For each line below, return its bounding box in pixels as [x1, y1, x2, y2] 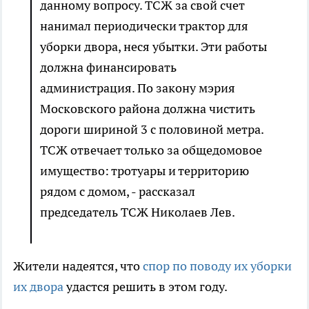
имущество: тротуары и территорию [40, 163, 249, 179]
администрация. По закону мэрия [40, 80, 235, 97]
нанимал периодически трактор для [40, 18, 248, 34]
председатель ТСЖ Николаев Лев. [40, 204, 235, 221]
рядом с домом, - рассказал [40, 183, 195, 200]
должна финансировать [40, 59, 177, 76]
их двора [13, 279, 63, 295]
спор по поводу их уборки [143, 258, 292, 275]
